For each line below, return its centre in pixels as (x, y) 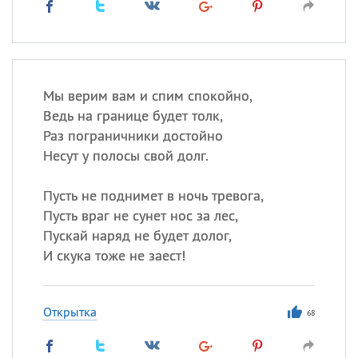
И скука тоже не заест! (114, 255)
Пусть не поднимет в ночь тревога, (153, 195)
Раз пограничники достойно (133, 135)
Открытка (70, 312)
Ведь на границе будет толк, (133, 115)
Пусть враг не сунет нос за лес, (140, 215)
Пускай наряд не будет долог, (137, 235)
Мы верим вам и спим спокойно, (147, 95)
